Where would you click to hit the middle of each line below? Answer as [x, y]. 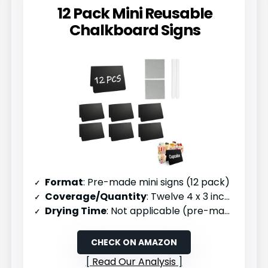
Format [64, 182]
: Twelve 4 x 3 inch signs [186, 196]
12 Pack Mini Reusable [135, 13]
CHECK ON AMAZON [134, 242]
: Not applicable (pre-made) [166, 211]
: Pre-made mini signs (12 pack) [157, 182]
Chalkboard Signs [135, 30]
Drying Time [76, 211]
